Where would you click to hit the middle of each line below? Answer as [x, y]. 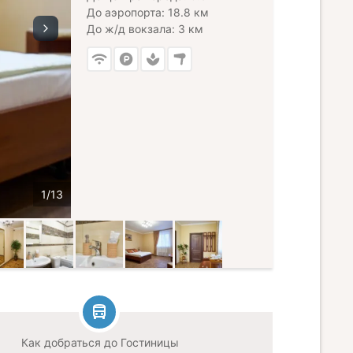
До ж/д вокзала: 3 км [145, 29]
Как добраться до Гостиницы [100, 342]
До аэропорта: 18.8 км [148, 12]
